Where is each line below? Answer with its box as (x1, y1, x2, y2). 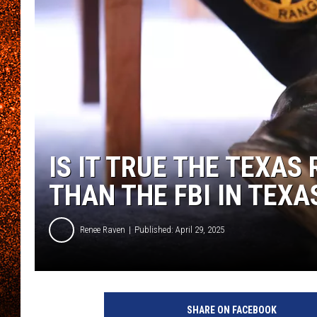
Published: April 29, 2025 (134, 224, 224, 236)
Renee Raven (80, 224, 125, 236)
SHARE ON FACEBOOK (186, 304, 277, 316)
